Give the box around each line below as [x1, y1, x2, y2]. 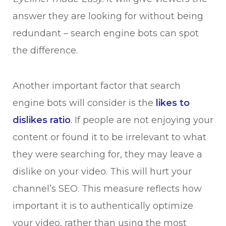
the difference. [13, 45, 78, 56]
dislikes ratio [13, 115, 71, 126]
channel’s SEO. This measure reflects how [13, 183, 202, 194]
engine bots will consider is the [13, 97, 156, 108]
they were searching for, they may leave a [13, 149, 202, 160]
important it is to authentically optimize [13, 200, 193, 211]
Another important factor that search [13, 80, 181, 91]
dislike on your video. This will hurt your [13, 166, 192, 177]
